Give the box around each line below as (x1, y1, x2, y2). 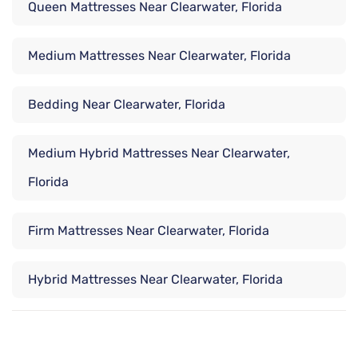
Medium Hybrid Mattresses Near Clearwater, (28, 145, 290, 161)
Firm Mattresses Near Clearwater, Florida (28, 223, 269, 239)
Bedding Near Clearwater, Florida (28, 97, 225, 113)
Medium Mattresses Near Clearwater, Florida (28, 48, 291, 64)
